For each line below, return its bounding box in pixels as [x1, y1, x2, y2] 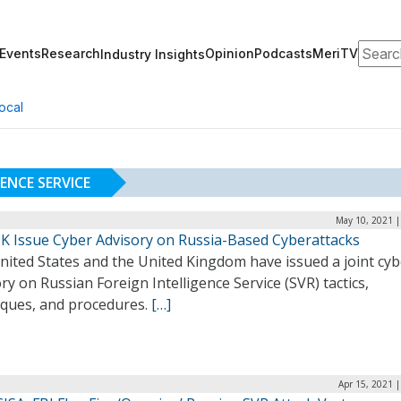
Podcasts [254, 46, 312, 61]
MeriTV [312, 46, 358, 61]
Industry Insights [100, 46, 205, 62]
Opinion [205, 46, 254, 61]
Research [41, 46, 100, 61]
